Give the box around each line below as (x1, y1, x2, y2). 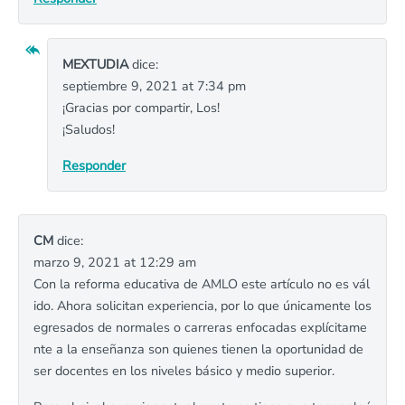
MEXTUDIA (62, 55, 128, 73)
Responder (62, 156, 126, 174)
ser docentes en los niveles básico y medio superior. (33, 362, 334, 380)
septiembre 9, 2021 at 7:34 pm (62, 77, 246, 95)
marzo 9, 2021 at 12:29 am (33, 253, 196, 271)
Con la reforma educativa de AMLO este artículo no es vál (33, 275, 370, 293)
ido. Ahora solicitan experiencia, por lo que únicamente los (33, 297, 372, 315)
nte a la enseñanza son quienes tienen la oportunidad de (33, 340, 363, 358)
